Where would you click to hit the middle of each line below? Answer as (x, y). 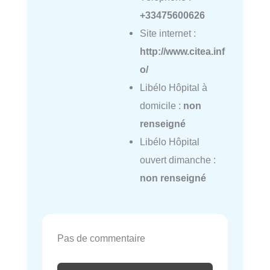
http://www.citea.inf (182, 52)
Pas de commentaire (101, 238)
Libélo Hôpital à (173, 88)
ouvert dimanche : (177, 160)
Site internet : (168, 33)
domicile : (161, 106)
